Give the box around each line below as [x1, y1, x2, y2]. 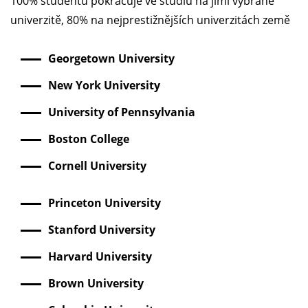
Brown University [48, 276, 144, 291]
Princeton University [48, 195, 161, 211]
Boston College [48, 131, 129, 147]
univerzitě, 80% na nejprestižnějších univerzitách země [10, 12, 290, 28]
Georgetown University [48, 51, 175, 67]
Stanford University [48, 222, 155, 238]
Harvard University [48, 249, 152, 265]
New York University [48, 78, 160, 93]
